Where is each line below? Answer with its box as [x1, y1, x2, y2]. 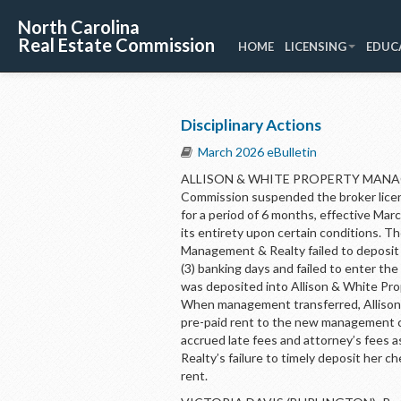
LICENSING [285, 39, 346, 54]
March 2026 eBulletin [198, 144, 317, 159]
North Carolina [18, 16, 140, 38]
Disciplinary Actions [181, 115, 321, 134]
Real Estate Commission [18, 34, 215, 55]
